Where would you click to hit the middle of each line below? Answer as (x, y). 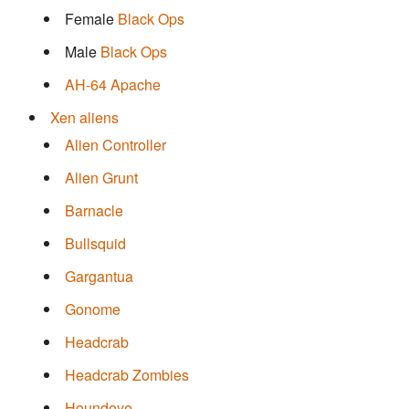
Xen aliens (84, 117)
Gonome (93, 309)
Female (91, 18)
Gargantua (99, 277)
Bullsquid (95, 244)
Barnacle (94, 211)
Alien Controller (115, 145)
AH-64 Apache (113, 84)
